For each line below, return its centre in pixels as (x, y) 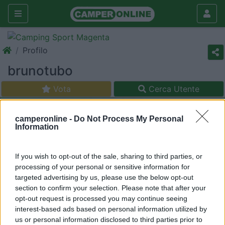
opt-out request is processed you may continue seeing (101, 199)
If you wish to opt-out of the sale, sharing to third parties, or (109, 156)
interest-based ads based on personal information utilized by (111, 209)
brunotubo (40, 71)
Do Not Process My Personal (129, 119)
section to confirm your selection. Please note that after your (110, 188)
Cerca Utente (173, 89)
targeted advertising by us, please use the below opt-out (104, 178)
